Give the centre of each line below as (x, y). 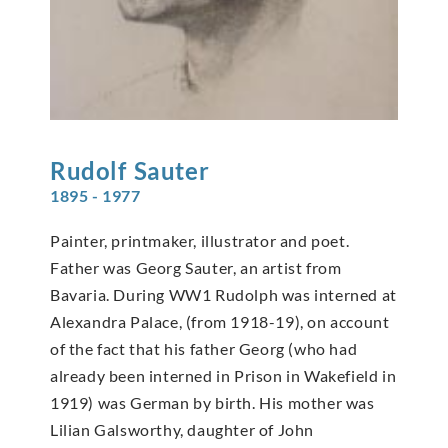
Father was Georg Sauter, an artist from (196, 267)
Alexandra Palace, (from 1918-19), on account (220, 321)
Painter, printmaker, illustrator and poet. (200, 240)
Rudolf (88, 170)
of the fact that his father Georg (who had (204, 348)
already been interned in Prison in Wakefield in (223, 375)
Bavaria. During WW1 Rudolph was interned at (223, 294)
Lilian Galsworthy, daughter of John (182, 429)
